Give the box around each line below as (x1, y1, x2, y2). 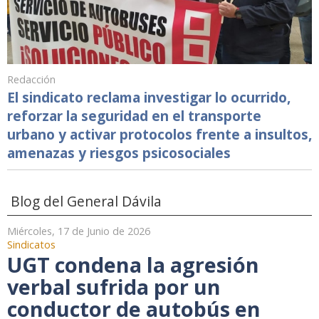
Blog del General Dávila (11, 192, 162, 211)
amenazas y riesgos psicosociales (7, 143, 231, 163)
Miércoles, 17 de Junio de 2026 (7, 224, 150, 239)
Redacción (7, 73, 56, 87)
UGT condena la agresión (7, 251, 259, 279)
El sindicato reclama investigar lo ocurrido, (7, 88, 291, 108)
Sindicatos (7, 238, 56, 252)
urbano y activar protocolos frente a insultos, (7, 125, 312, 145)
